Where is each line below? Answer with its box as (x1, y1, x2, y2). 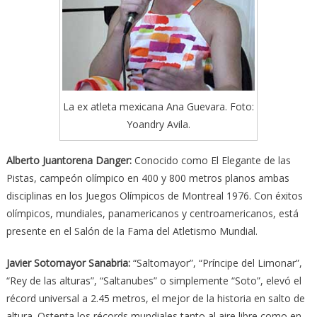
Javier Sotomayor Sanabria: (6, 255, 130, 270)
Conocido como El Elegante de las (131, 153, 291, 167)
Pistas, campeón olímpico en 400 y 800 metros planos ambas (6, 171, 289, 185)
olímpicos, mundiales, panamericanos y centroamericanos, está (6, 206, 299, 220)
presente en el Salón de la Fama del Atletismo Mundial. (6, 224, 258, 238)
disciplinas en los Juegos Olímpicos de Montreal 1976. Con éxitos (6, 188, 303, 202)
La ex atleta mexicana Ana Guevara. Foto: (63, 99, 254, 113)
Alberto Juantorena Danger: (6, 153, 132, 167)
